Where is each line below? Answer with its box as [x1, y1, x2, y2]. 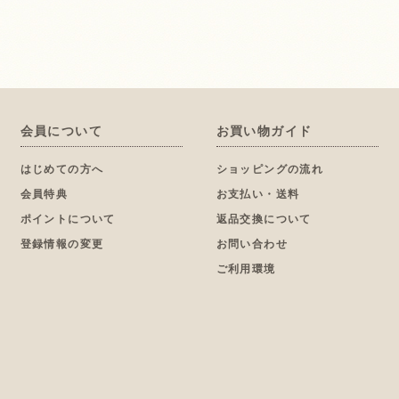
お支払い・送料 [216, 185, 300, 201]
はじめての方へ [20, 160, 104, 176]
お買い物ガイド [216, 121, 313, 139]
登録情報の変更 [20, 235, 104, 251]
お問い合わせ [216, 235, 289, 251]
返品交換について [216, 210, 312, 226]
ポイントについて [20, 210, 116, 226]
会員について [20, 121, 102, 139]
